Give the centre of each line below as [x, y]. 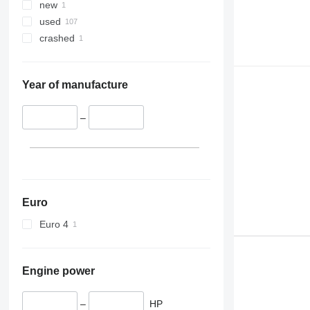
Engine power [58, 271]
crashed [57, 38]
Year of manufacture [75, 85]
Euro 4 [54, 224]
